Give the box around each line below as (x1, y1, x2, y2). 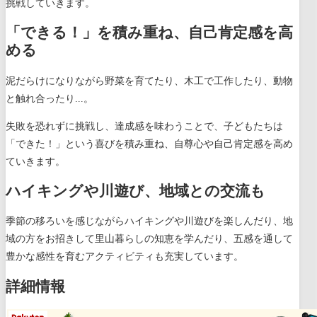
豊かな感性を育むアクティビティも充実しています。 (6, 251, 243, 263)
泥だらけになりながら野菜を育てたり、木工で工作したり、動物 (6, 75, 293, 86)
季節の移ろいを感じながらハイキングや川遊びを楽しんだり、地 (6, 216, 293, 227)
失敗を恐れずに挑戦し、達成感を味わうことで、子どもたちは (6, 120, 283, 132)
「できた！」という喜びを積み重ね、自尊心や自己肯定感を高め (6, 138, 293, 149)
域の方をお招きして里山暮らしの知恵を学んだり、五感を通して (6, 234, 293, 245)
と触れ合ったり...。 (6, 93, 93, 104)
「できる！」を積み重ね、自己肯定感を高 (6, 24, 293, 42)
